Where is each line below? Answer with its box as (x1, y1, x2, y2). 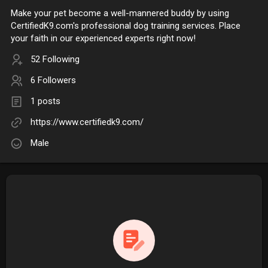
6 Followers (31, 75, 76, 86)
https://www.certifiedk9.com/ (31, 117, 144, 128)
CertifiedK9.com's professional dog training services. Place (11, 20, 240, 32)
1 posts (31, 96, 60, 107)
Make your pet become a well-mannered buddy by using (11, 8, 229, 19)
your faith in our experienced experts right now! (11, 33, 196, 44)
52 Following (31, 54, 80, 65)
